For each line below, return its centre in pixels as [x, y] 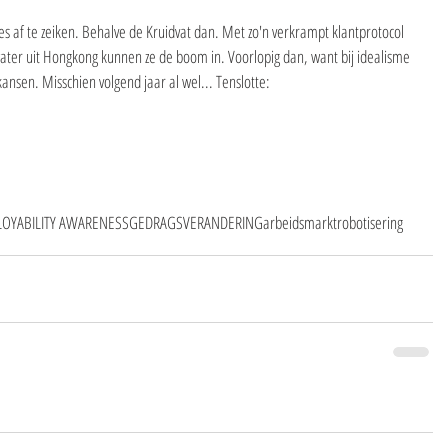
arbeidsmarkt [300, 223]
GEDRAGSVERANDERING [196, 223]
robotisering [370, 223]
